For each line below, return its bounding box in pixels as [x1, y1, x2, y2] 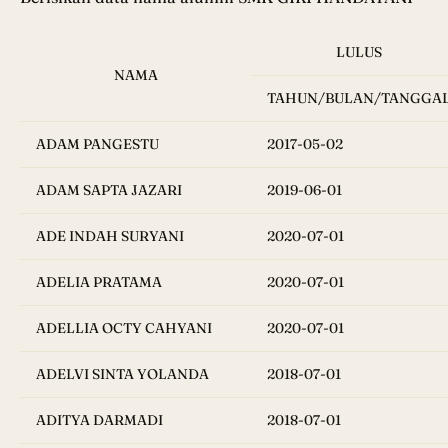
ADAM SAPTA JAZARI [36, 181, 182, 200]
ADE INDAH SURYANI [36, 227, 184, 246]
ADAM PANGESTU [36, 135, 159, 154]
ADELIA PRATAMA [36, 273, 162, 292]
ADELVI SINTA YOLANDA [36, 365, 209, 384]
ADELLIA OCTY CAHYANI [36, 319, 212, 338]
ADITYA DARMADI [36, 411, 163, 430]
